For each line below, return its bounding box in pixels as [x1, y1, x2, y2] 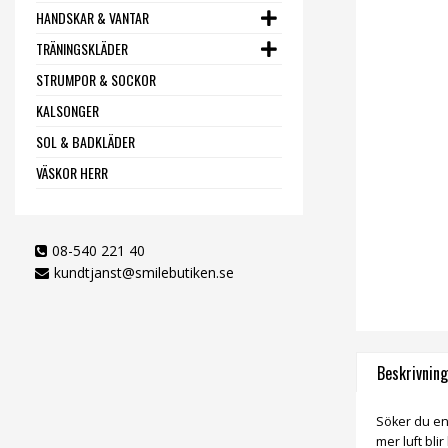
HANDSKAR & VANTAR [36, 7, 149, 28]
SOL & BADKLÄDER [36, 131, 135, 152]
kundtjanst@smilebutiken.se [54, 263, 234, 282]
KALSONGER [36, 100, 99, 121]
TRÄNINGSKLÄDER [36, 38, 128, 59]
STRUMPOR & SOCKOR [36, 69, 156, 90]
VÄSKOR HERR [36, 162, 108, 183]
